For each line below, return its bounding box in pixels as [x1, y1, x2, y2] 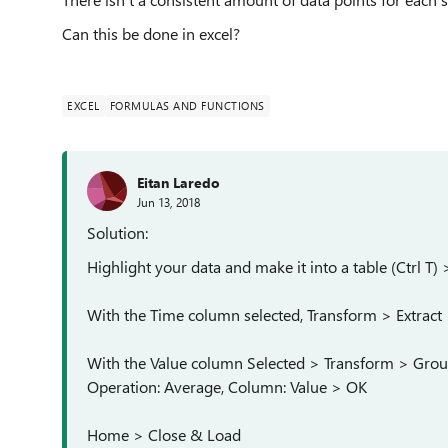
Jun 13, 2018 [137, 193, 200, 210]
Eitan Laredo [137, 172, 220, 192]
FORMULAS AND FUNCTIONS [109, 98, 265, 113]
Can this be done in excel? [62, 23, 240, 44]
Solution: [87, 222, 152, 243]
